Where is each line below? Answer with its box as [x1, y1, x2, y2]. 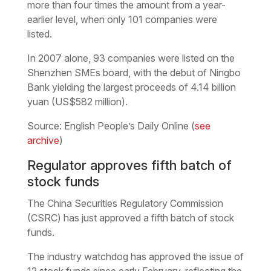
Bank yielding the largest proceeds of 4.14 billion [27, 80, 236, 93]
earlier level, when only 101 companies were [27, 13, 217, 25]
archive [27, 134, 59, 146]
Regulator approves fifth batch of [27, 157, 232, 173]
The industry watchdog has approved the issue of [27, 250, 244, 263]
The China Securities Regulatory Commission [27, 197, 223, 209]
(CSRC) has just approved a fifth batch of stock [27, 211, 234, 224]
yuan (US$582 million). [27, 95, 128, 108]
